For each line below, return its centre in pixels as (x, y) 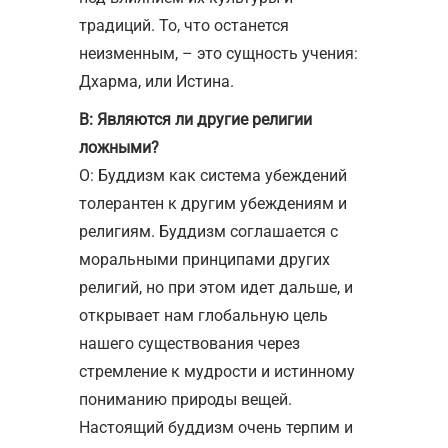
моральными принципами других (204, 259)
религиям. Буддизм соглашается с (208, 231)
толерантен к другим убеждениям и (213, 203)
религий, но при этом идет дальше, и (216, 287)
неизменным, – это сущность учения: (218, 53)
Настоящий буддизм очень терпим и (216, 427)
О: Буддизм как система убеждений (213, 175)
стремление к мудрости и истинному (217, 371)
